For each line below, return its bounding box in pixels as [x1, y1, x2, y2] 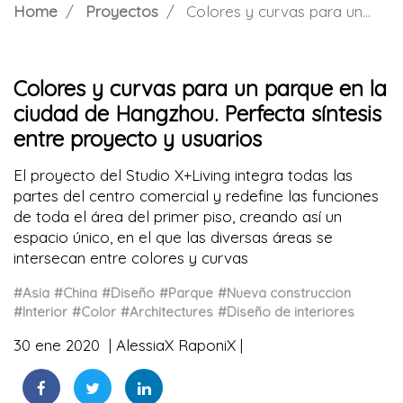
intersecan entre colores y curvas [13, 248, 248, 268]
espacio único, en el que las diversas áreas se [13, 228, 333, 247]
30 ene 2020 [13, 336, 104, 355]
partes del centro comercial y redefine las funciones [13, 186, 379, 206]
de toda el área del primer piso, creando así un [13, 207, 342, 227]
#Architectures [121, 303, 213, 321]
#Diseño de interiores [218, 303, 354, 321]
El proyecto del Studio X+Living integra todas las [13, 166, 353, 185]
